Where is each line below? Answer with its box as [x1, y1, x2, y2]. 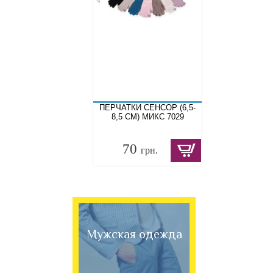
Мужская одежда [86, 227, 182, 241]
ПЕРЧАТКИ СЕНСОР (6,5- [99, 102, 196, 112]
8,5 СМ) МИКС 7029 [111, 112, 184, 121]
